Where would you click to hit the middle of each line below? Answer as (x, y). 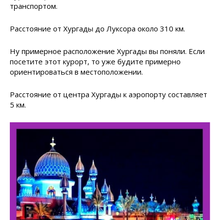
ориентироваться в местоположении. (76, 72)
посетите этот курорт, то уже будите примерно (95, 62)
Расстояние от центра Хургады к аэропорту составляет (109, 95)
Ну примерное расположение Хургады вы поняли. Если (107, 51)
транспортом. (34, 6)
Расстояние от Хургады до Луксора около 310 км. (97, 29)
